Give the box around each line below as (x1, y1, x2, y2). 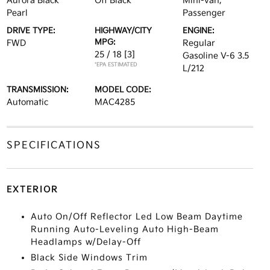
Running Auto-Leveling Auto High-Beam (30, 224, 219, 234)
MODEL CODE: (94, 85, 151, 95)
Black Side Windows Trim (30, 253, 148, 263)
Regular (183, 38, 216, 48)
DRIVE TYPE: (6, 26, 55, 36)
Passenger (183, 8, 226, 18)
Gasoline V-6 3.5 (183, 51, 250, 61)
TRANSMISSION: (6, 85, 69, 95)
